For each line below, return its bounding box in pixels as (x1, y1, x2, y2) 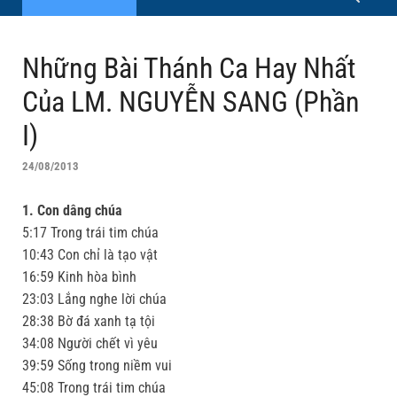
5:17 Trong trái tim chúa (22, 224, 159, 242)
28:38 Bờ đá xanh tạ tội (22, 313, 155, 331)
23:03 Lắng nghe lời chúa (22, 291, 167, 308)
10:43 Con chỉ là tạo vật (22, 246, 158, 264)
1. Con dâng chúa (22, 202, 122, 220)
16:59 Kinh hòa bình (22, 269, 136, 286)
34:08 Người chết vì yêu (22, 335, 158, 353)
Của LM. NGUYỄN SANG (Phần (22, 84, 360, 119)
